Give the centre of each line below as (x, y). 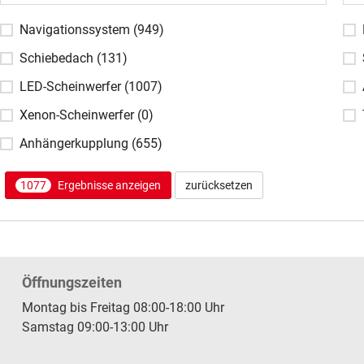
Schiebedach (58, 58)
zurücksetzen (219, 185)
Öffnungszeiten (71, 282)
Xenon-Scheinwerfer (78, 115)
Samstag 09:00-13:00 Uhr (95, 327)
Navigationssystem (76, 30)
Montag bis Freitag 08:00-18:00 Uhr (123, 307)
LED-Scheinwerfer (71, 87)
